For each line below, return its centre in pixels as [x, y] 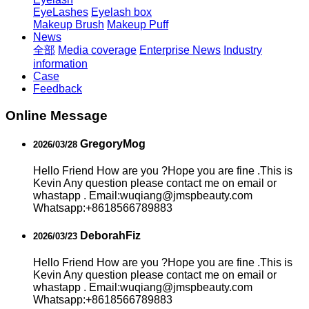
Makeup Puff [138, 24]
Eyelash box [121, 12]
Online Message [57, 115]
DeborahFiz [109, 235]
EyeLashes [61, 12]
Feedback [58, 89]
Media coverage [97, 50]
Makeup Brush [69, 24]
